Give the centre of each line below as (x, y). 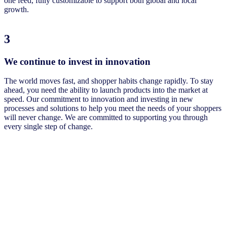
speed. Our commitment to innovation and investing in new (99, 99)
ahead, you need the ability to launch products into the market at (106, 90)
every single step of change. (48, 127)
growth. (17, 9)
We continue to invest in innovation (79, 61)
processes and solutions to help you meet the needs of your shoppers (113, 108)
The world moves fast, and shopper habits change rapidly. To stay (109, 81)
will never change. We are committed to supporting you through (106, 118)
